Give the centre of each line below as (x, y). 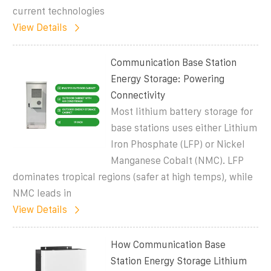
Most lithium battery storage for (182, 111)
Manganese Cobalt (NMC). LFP (178, 160)
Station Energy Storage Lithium (179, 261)
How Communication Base (168, 244)
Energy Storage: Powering (168, 79)
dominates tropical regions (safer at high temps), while (133, 177)
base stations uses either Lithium (184, 128)
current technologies (59, 11)
